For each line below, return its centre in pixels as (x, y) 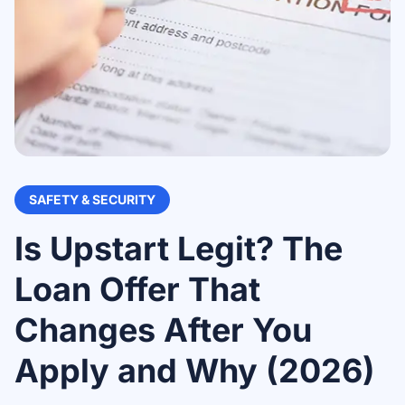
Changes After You (163, 330)
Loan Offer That (137, 289)
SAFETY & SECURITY (92, 199)
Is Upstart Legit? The (179, 249)
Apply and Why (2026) (195, 371)
